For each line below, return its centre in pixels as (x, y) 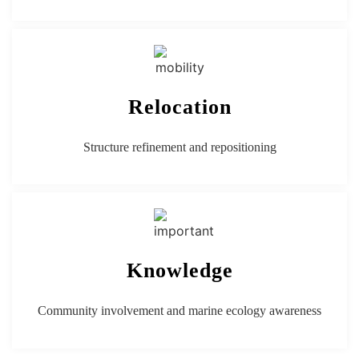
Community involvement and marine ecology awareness (179, 311)
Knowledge (179, 271)
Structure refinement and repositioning (179, 147)
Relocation (179, 107)
